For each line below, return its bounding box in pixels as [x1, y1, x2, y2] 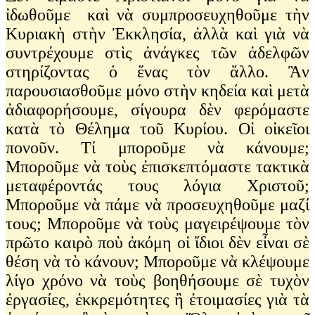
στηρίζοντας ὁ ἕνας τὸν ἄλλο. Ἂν [6, 62, 309, 81]
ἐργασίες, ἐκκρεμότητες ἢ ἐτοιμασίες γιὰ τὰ [6, 290, 309, 309]
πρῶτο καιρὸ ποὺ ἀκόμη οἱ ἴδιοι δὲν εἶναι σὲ [6, 233, 309, 252]
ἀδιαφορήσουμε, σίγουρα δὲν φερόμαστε [6, 100, 309, 119]
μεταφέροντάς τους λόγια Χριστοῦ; [6, 176, 309, 195]
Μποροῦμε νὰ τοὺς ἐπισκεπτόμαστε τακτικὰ [6, 157, 309, 176]
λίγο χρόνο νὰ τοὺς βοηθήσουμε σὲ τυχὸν [6, 271, 309, 290]
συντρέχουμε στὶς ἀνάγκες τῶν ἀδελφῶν [6, 43, 309, 62]
